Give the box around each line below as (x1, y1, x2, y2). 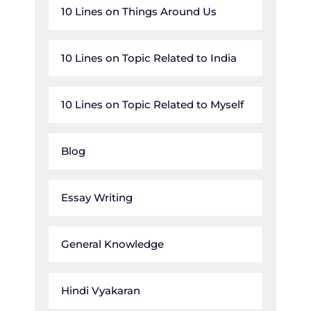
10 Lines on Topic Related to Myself (61, 97, 244, 111)
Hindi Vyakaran (61, 283, 140, 297)
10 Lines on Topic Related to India (61, 51, 237, 65)
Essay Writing (61, 190, 133, 204)
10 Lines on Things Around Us (61, 4, 217, 18)
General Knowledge (61, 237, 164, 251)
